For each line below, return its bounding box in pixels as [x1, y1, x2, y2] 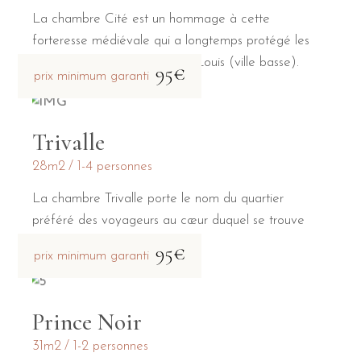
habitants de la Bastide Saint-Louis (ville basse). [32, 56, 300, 69]
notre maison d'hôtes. [32, 235, 151, 249]
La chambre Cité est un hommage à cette [32, 12, 271, 26]
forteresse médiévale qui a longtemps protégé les [32, 34, 310, 48]
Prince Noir [32, 308, 143, 336]
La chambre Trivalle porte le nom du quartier [32, 192, 284, 205]
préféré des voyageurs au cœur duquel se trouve [32, 214, 305, 227]
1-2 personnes [73, 339, 149, 353]
